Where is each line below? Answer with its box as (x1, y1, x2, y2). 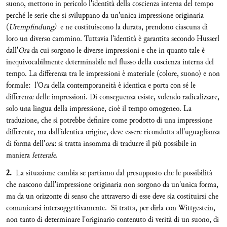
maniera (6, 149, 32, 161)
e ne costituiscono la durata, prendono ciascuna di (58, 21, 208, 33)
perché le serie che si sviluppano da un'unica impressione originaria (6, 10, 204, 21)
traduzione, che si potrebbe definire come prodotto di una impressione (6, 115, 212, 126)
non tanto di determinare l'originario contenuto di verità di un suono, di (6, 214, 219, 225)
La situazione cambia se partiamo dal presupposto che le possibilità (12, 167, 212, 179)
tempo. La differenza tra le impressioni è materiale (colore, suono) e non (6, 68, 220, 80)
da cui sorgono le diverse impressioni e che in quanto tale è (29, 45, 205, 56)
